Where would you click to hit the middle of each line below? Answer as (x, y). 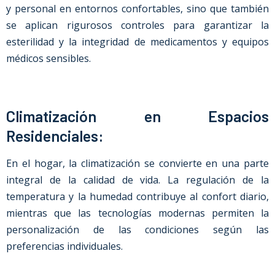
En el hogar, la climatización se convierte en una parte (137, 163)
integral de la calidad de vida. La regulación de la (137, 180)
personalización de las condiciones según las (137, 230)
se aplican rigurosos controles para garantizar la (137, 25)
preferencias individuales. (64, 246)
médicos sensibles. (48, 58)
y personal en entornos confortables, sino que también (137, 9)
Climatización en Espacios (137, 116)
